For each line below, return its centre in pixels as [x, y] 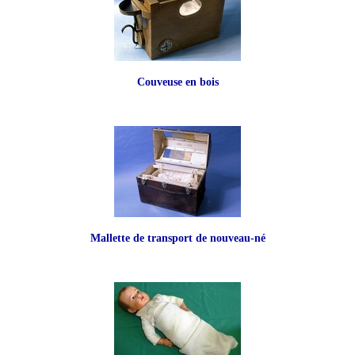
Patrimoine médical [59, 27]
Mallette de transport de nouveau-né [177, 238]
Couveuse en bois [177, 82]
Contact [31, 59]
